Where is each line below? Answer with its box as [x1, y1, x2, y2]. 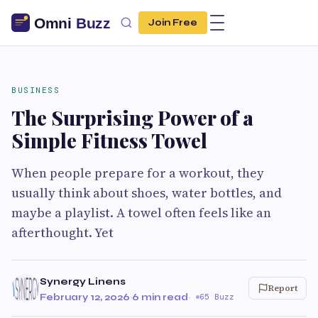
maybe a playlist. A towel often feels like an [11, 204, 271, 221]
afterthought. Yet [11, 224, 114, 241]
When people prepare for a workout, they [11, 164, 264, 182]
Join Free [148, 17, 197, 28]
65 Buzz [199, 292, 234, 302]
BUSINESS [11, 85, 60, 95]
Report [268, 283, 297, 294]
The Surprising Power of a [11, 104, 253, 131]
